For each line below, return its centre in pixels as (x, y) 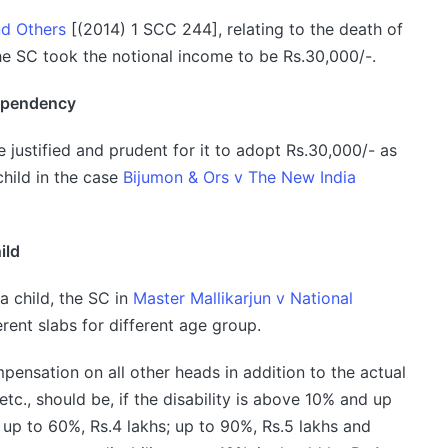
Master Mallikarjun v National (242, 298)
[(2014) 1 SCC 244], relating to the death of (234, 29)
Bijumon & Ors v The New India (239, 177)
